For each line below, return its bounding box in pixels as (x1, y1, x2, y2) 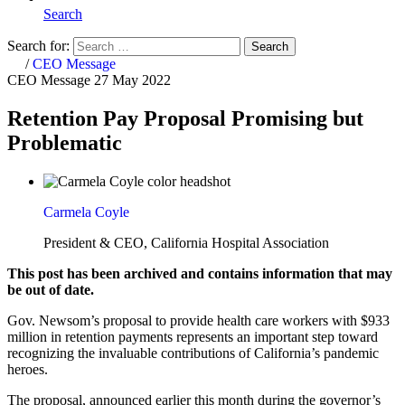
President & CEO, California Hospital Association (43, 234, 329, 250)
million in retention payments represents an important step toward (7, 328, 378, 344)
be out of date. (7, 281, 94, 297)
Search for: (7, 37, 70, 53)
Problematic (7, 130, 122, 155)
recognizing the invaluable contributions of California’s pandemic (7, 344, 379, 361)
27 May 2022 (94, 71, 171, 88)
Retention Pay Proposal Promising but (7, 106, 363, 130)
